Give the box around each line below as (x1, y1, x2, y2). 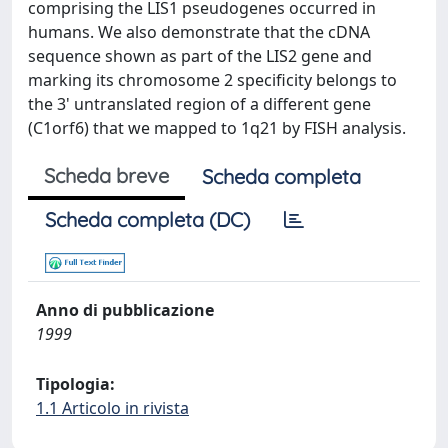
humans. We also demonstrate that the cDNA (28, 21, 370, 43)
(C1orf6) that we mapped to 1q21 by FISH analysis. (28, 117, 406, 139)
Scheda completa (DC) (45, 207, 250, 232)
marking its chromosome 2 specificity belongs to (28, 69, 397, 91)
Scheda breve (44, 163, 169, 188)
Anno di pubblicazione (36, 299, 214, 321)
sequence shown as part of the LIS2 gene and (28, 45, 372, 67)
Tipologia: (36, 373, 115, 395)
